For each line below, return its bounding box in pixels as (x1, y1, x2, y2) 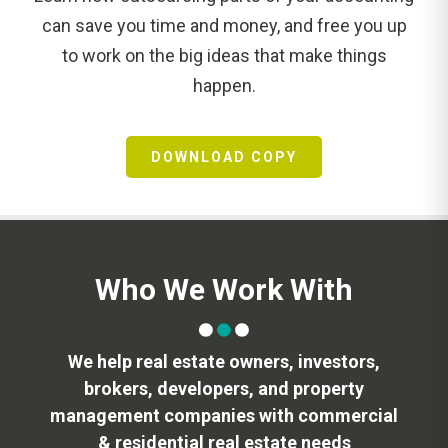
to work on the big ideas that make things (61, 44, 387, 66)
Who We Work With (95, 271, 353, 307)
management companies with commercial (50, 404, 398, 426)
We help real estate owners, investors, (68, 350, 380, 372)
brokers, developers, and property (84, 377, 364, 399)
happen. (192, 74, 256, 96)
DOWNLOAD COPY (151, 148, 297, 165)
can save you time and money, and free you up (41, 14, 407, 36)
